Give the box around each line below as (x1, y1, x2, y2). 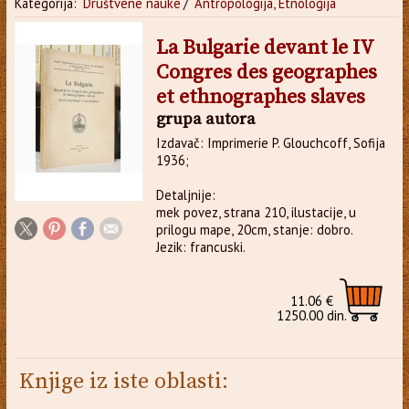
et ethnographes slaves (155, 84, 365, 110)
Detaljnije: (155, 185, 215, 204)
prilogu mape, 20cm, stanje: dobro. (155, 220, 353, 238)
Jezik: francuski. (155, 237, 246, 256)
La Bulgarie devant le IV (155, 35, 373, 60)
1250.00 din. (277, 306, 348, 324)
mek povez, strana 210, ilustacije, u (155, 203, 356, 221)
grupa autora (155, 108, 256, 130)
